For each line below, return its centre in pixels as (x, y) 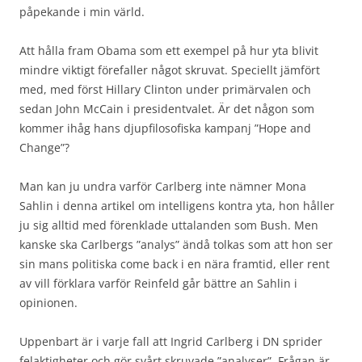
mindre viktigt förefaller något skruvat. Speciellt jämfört (170, 69)
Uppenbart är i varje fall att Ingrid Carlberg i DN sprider (171, 341)
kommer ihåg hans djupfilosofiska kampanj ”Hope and (165, 128)
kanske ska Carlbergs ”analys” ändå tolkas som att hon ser (176, 244)
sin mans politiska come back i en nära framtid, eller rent (175, 263)
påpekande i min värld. (82, 11)
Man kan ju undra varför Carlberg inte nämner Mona (163, 186)
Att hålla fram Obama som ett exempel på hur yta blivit (169, 50)
